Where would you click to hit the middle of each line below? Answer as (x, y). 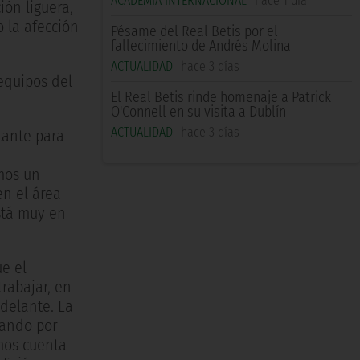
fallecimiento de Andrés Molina (201, 46)
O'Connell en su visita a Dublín (198, 112)
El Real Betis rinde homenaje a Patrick (221, 98)
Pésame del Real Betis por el (194, 32)
